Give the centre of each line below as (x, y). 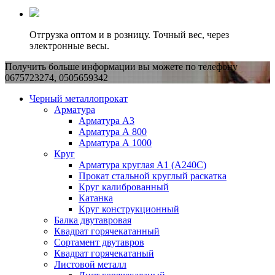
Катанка (96, 198)
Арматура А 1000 (115, 143)
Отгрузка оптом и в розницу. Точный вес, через (129, 35)
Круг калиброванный (124, 187)
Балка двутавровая (93, 220)
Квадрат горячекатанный (107, 231)
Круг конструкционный (129, 209)
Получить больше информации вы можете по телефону (121, 67)
